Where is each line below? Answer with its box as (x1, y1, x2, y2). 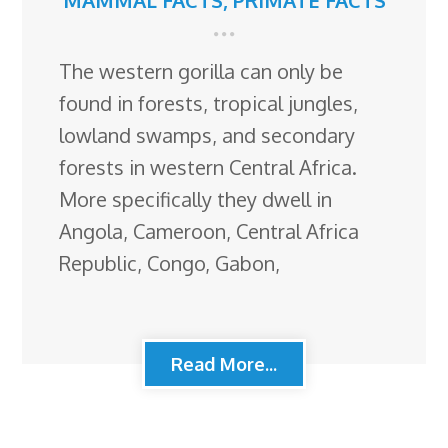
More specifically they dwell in (59, 186, 333, 213)
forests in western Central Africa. (59, 154, 358, 181)
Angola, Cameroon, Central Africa (59, 218, 360, 245)
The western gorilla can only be (59, 58, 344, 85)
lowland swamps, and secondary (59, 122, 356, 149)
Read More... (171, 353, 277, 376)
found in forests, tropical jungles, (59, 90, 359, 117)
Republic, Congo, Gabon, (59, 250, 281, 277)
